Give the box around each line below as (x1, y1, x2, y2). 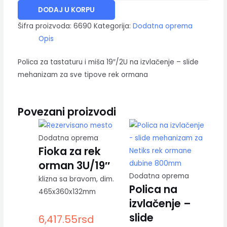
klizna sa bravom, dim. (38, 174, 114, 184)
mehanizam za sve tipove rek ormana (17, 69, 148, 80)
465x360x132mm (38, 187, 96, 197)
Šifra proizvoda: (17, 21, 73, 31)
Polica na (129, 181, 177, 197)
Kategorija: (93, 21, 133, 31)
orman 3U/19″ (38, 158, 110, 173)
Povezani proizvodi (17, 104, 116, 119)
